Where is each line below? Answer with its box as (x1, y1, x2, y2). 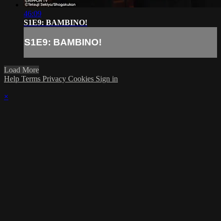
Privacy (42, 74, 68, 83)
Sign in (96, 74, 118, 83)
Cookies (68, 74, 96, 83)
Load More (4, 65, 39, 74)
